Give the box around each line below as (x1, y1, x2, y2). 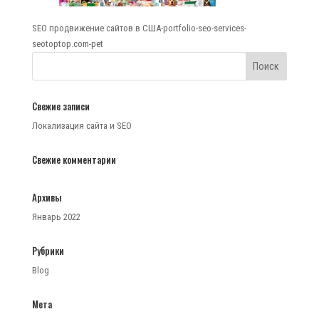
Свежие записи (31, 99, 90, 113)
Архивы (31, 190, 61, 204)
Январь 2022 (31, 211, 80, 222)
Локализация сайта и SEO (31, 120, 132, 131)
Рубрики (31, 244, 64, 258)
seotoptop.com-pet (31, 38, 103, 49)
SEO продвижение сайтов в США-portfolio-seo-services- (31, 23, 246, 33)
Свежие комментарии (31, 152, 116, 167)
